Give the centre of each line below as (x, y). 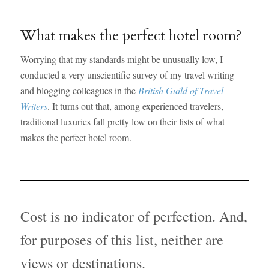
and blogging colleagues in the (79, 91)
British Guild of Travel (180, 91)
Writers (34, 106)
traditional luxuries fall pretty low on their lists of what (122, 122)
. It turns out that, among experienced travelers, (135, 106)
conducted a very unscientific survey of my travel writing (127, 75)
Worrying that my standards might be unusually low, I (121, 59)
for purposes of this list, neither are (122, 239)
